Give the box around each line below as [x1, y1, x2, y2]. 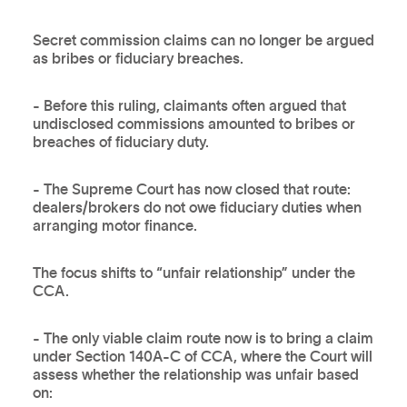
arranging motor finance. [32, 218, 197, 233]
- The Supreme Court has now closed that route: [32, 182, 351, 197]
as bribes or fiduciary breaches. [32, 51, 243, 66]
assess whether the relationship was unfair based [32, 367, 359, 382]
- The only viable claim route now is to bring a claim [32, 331, 373, 346]
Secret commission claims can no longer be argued [32, 33, 374, 48]
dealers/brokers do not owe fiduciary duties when [32, 200, 362, 215]
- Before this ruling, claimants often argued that [32, 98, 346, 114]
